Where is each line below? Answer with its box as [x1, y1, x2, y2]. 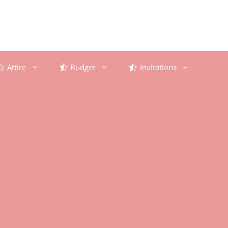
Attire [7, 62, 26, 72]
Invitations [139, 62, 177, 72]
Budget [70, 62, 96, 72]
